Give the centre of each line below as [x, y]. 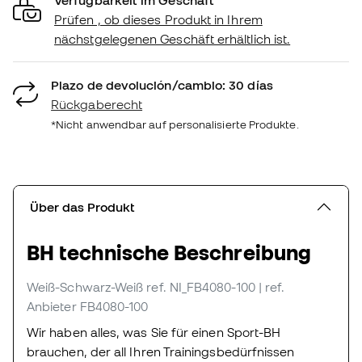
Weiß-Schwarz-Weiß [85, 286]
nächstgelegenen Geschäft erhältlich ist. [173, 38]
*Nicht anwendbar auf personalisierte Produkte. [175, 124]
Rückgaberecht [97, 104]
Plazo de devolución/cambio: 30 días [162, 84]
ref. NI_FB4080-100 [201, 286]
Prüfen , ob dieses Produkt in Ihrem [158, 19]
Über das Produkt [82, 206]
